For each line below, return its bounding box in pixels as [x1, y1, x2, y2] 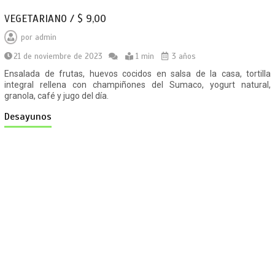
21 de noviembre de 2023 [14, 52, 103, 62]
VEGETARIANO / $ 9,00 [4, 12, 107, 26]
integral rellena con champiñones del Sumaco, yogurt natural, [4, 80, 271, 90]
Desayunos [4, 110, 52, 123]
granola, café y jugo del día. [4, 91, 109, 101]
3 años [169, 52, 196, 62]
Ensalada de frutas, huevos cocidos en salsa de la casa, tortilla [4, 69, 271, 79]
